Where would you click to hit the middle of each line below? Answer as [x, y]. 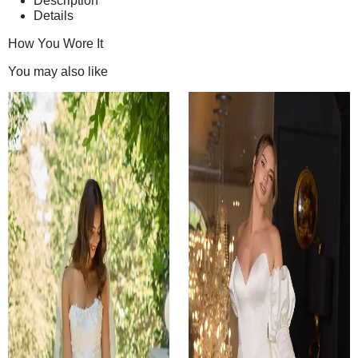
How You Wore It [56, 43]
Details [54, 15]
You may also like [58, 71]
